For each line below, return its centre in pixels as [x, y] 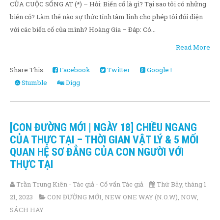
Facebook [74, 70]
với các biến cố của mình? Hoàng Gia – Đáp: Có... [83, 29]
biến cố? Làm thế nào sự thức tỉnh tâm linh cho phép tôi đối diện [106, 17]
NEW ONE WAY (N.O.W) [141, 197]
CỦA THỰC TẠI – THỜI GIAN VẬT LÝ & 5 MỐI [104, 140]
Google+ [159, 70]
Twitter [118, 70]
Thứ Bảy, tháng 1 [181, 184]
